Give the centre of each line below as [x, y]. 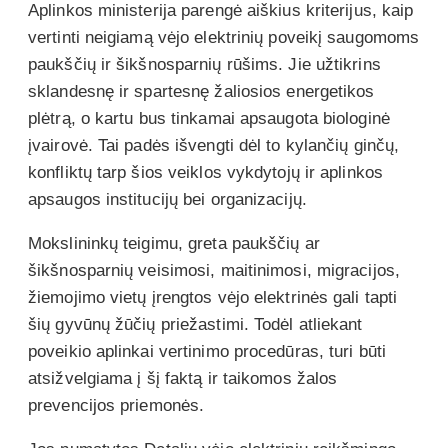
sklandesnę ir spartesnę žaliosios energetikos [201, 91]
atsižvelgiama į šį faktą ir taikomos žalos [183, 378]
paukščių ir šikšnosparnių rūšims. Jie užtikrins [204, 64]
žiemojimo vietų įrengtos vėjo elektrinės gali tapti [213, 297]
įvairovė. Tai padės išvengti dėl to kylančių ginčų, [214, 145]
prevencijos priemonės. [119, 405]
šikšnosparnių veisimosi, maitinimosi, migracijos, [214, 270]
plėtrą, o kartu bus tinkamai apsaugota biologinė [209, 118]
